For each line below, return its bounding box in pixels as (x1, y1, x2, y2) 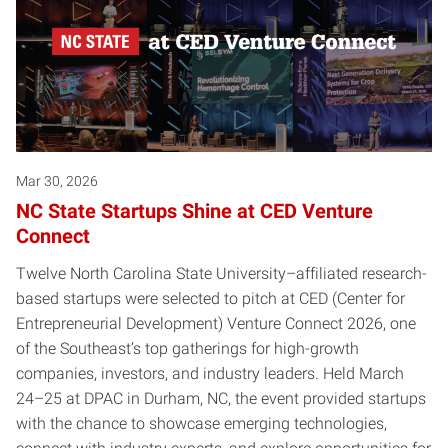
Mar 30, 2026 (16, 173, 98, 190)
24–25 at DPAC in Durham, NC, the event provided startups (16, 389, 426, 409)
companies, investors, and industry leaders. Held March (16, 364, 404, 384)
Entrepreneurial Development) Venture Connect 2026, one (16, 314, 416, 334)
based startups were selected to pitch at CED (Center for (16, 289, 405, 309)
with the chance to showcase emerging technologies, (16, 414, 387, 434)
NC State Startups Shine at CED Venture (16, 199, 373, 224)
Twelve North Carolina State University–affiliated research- (16, 264, 427, 284)
